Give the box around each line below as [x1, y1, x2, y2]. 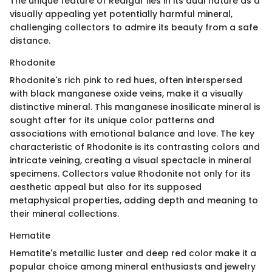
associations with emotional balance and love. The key [10, 127, 254, 140]
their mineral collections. [10, 207, 119, 220]
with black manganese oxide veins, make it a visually [10, 87, 243, 100]
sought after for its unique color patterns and [10, 114, 214, 126]
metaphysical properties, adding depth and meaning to [10, 194, 258, 206]
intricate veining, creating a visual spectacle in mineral [10, 154, 251, 166]
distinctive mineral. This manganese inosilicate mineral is [10, 100, 260, 113]
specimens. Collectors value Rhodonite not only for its [10, 167, 251, 180]
